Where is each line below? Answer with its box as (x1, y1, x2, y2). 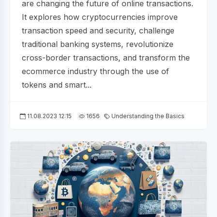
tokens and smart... (22, 80, 92, 90)
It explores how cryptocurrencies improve (22, 12, 178, 22)
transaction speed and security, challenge (22, 26, 174, 36)
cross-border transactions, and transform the (22, 53, 190, 63)
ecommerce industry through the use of (22, 66, 169, 77)
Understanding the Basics (110, 112, 185, 120)
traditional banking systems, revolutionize (22, 39, 173, 49)
